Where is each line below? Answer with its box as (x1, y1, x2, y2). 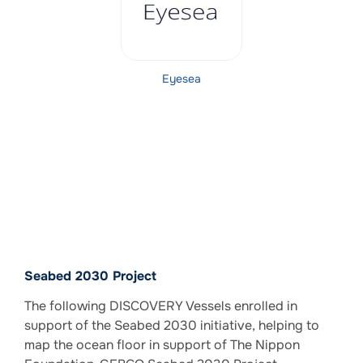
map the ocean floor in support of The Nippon (24, 336, 300, 354)
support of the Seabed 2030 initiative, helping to (24, 317, 319, 335)
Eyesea (162, 71, 201, 87)
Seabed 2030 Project (24, 267, 156, 285)
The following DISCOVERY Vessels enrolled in (24, 297, 297, 315)
